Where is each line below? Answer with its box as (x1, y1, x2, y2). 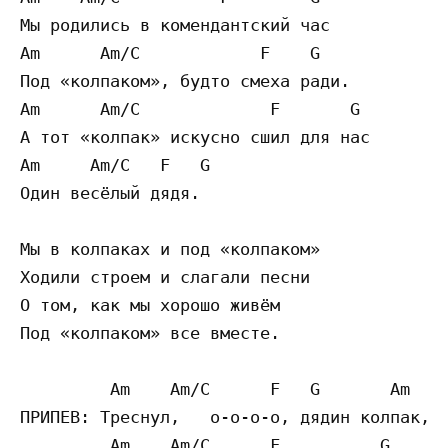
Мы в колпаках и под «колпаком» (20, 239, 320, 260)
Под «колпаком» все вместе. (20, 323, 280, 344)
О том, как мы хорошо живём (20, 295, 280, 316)
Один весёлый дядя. (20, 183, 200, 204)
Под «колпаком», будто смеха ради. (20, 71, 350, 92)
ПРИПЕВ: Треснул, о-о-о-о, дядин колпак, (20, 407, 430, 428)
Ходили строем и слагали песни (20, 267, 310, 288)
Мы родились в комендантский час (20, 15, 340, 36)
